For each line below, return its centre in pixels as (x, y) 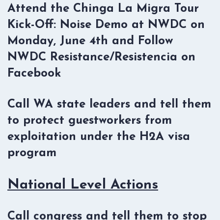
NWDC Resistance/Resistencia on (101, 57)
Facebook (34, 73)
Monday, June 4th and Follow (90, 41)
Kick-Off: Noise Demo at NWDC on (106, 25)
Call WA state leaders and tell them (109, 104)
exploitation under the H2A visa (99, 137)
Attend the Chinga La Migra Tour (103, 9)
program (32, 153)
